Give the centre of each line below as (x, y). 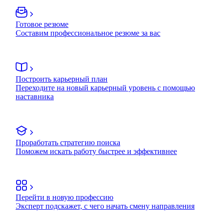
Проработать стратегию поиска (68, 142)
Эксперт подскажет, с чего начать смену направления (105, 206)
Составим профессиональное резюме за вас (88, 33)
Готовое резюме (42, 24)
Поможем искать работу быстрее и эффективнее (96, 151)
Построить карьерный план (62, 79)
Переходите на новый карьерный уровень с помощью (105, 88)
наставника (35, 96)
